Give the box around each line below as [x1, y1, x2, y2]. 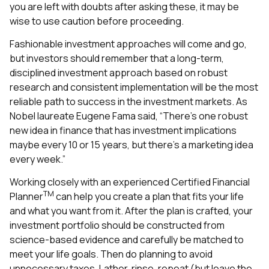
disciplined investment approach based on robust [10, 65, 228, 79]
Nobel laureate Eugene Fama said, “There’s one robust [10, 109, 248, 122]
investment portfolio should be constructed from [10, 219, 225, 232]
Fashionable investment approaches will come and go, [10, 37, 247, 50]
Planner [10, 190, 43, 204]
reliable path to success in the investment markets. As [10, 94, 247, 108]
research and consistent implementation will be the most [10, 80, 258, 94]
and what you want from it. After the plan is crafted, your [10, 204, 253, 218]
